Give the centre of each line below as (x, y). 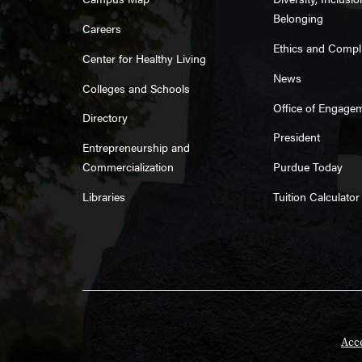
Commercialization (128, 167)
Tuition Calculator (316, 196)
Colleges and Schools (136, 88)
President (296, 137)
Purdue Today (307, 167)
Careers (102, 28)
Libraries (104, 196)
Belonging (298, 18)
